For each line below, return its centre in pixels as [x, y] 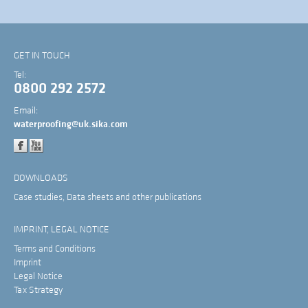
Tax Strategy [38, 290]
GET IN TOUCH [42, 56]
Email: [26, 111]
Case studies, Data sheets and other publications [108, 198]
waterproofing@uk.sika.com [71, 125]
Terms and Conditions [55, 249]
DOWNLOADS [41, 178]
